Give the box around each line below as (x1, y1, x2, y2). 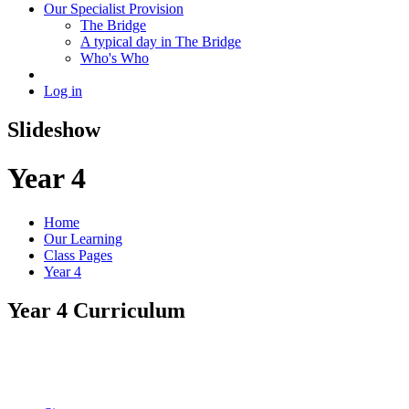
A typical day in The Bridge (80, 33, 241, 49)
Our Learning (44, 231, 122, 247)
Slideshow (7, 117, 100, 142)
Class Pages (44, 247, 112, 264)
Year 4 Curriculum (7, 299, 185, 323)
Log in (44, 82, 82, 99)
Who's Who (80, 49, 149, 66)
